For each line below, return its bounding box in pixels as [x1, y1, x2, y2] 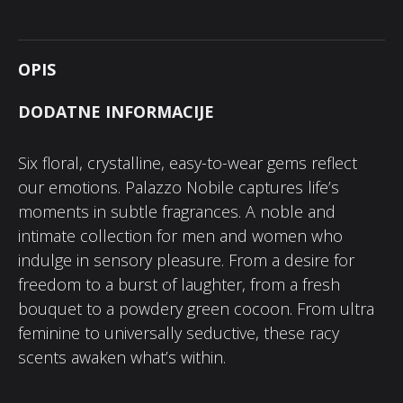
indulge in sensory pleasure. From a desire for [18, 249, 354, 271]
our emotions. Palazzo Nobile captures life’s [18, 176, 339, 198]
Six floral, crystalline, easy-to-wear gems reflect [18, 152, 357, 174]
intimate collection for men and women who [18, 225, 343, 246]
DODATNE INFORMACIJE [18, 101, 214, 122]
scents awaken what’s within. [18, 346, 226, 368]
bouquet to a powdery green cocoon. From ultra [18, 298, 374, 319]
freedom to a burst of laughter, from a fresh [18, 273, 340, 295]
